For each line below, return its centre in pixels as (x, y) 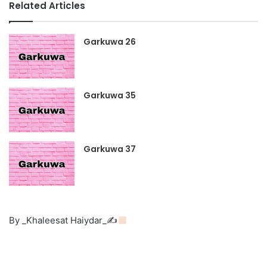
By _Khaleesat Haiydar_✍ (63, 221)
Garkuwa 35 (110, 96)
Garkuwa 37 (110, 149)
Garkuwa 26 (110, 42)
